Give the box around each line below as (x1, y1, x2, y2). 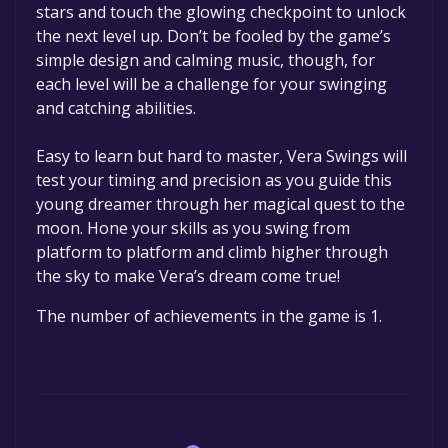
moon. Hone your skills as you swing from (36, 217, 350, 240)
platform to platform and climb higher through (36, 241, 388, 264)
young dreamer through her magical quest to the (36, 193, 405, 216)
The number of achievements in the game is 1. (36, 305, 382, 328)
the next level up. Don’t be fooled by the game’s (36, 25, 391, 48)
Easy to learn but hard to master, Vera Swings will (36, 145, 407, 168)
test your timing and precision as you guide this (36, 169, 392, 192)
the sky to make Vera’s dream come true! (36, 265, 340, 288)
